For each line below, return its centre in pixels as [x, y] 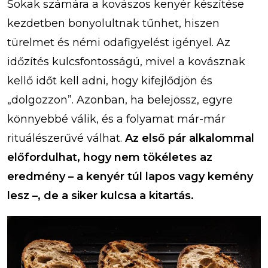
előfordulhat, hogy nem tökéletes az [110, 157]
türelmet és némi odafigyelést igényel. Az [119, 42]
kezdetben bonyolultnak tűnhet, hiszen [113, 23]
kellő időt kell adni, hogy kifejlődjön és [110, 80]
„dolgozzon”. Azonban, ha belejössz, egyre [120, 100]
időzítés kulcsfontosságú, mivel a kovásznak [126, 61]
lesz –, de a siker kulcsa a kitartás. [100, 195]
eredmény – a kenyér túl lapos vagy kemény [130, 176]
